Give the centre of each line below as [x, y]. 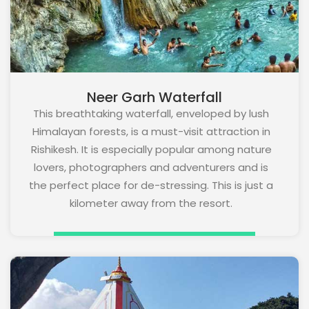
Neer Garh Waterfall [154, 97]
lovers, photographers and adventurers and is [151, 167]
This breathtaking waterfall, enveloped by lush [151, 113]
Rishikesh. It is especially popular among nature [151, 149]
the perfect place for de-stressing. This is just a [151, 185]
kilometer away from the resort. [151, 203]
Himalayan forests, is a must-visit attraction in [151, 131]
